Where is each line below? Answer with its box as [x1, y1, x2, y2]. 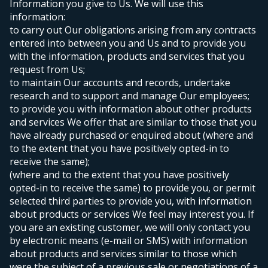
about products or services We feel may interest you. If [10, 208, 254, 221]
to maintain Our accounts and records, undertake [10, 76, 230, 90]
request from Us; [10, 63, 85, 77]
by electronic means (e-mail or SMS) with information [10, 234, 247, 248]
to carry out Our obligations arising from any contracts [10, 23, 256, 37]
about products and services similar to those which [10, 247, 237, 261]
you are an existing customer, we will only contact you [10, 221, 250, 234]
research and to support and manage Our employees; [10, 89, 249, 103]
